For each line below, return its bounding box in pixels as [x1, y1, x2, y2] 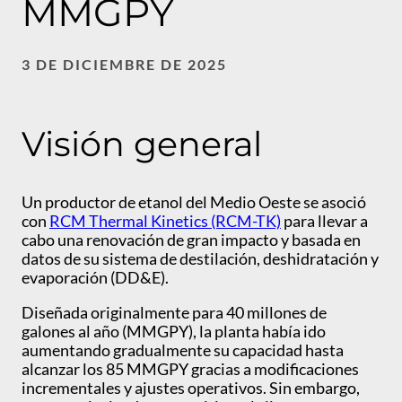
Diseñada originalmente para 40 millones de [22, 302, 327, 323]
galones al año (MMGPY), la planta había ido [22, 321, 326, 342]
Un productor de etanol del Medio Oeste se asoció [22, 192, 366, 213]
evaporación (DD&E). [22, 267, 171, 288]
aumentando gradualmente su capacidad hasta [22, 340, 344, 361]
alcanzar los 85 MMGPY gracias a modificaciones [22, 359, 359, 380]
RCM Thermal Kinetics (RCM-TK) [49, 211, 281, 232]
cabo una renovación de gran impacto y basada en [22, 230, 361, 250]
